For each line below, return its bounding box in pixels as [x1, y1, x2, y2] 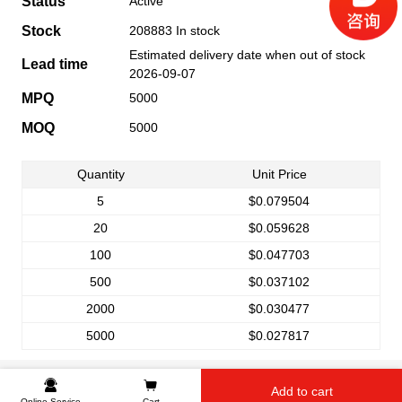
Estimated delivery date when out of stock [128, 47, 365, 62]
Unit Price [251, 166, 307, 181]
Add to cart [270, 384, 333, 398]
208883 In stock [128, 22, 227, 38]
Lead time [21, 56, 88, 72]
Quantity [76, 166, 125, 181]
